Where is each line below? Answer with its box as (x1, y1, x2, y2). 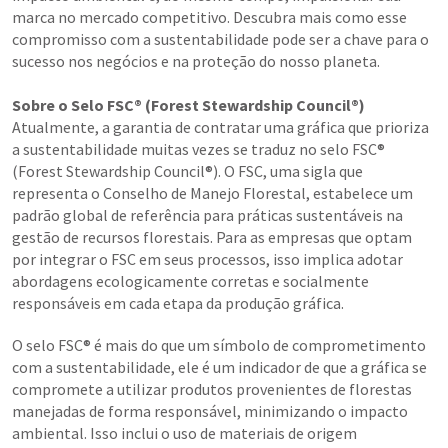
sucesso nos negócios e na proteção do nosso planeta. (12, 51, 380, 72)
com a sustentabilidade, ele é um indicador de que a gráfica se (12, 357, 427, 378)
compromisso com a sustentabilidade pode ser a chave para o (12, 29, 429, 50)
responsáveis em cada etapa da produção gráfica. (12, 293, 344, 314)
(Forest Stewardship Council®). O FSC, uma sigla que (12, 161, 363, 182)
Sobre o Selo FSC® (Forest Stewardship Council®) (12, 95, 365, 116)
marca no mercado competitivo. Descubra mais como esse (12, 7, 407, 28)
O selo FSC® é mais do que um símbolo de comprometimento (12, 335, 426, 356)
